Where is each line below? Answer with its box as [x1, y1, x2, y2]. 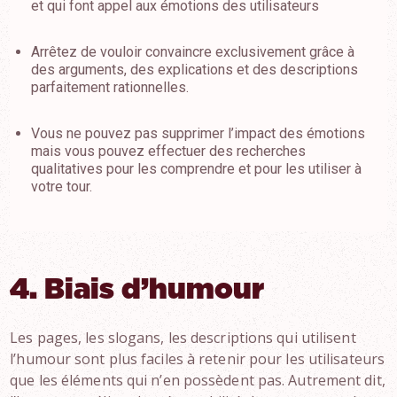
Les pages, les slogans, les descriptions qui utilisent [10, 328, 356, 347]
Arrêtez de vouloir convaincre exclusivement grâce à [31, 43, 355, 60]
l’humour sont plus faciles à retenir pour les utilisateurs [10, 349, 385, 369]
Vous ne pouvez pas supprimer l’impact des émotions [31, 125, 366, 142]
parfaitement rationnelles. [31, 79, 190, 96]
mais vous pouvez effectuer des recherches [31, 143, 307, 160]
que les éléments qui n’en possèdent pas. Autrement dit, [10, 370, 385, 390]
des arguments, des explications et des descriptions [31, 61, 359, 78]
